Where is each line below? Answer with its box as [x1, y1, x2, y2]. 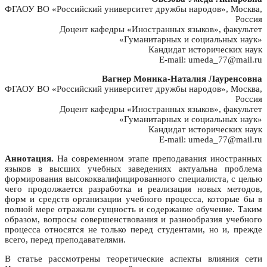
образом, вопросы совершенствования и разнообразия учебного [5, 215, 262, 225]
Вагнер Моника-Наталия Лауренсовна [102, 74, 262, 84]
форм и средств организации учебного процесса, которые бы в [5, 194, 262, 204]
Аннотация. [5, 154, 54, 164]
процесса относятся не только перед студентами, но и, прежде [5, 225, 262, 235]
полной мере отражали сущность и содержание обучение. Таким [5, 204, 262, 215]
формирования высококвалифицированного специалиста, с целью [5, 174, 262, 184]
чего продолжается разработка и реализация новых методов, [5, 184, 262, 194]
